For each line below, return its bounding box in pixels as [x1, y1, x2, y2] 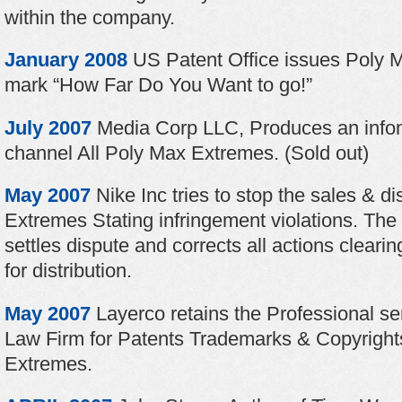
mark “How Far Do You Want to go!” [4, 74, 312, 96]
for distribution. [4, 259, 132, 282]
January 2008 [4, 48, 127, 71]
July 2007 [4, 116, 92, 139]
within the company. [4, 5, 175, 29]
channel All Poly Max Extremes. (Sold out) [4, 141, 369, 164]
